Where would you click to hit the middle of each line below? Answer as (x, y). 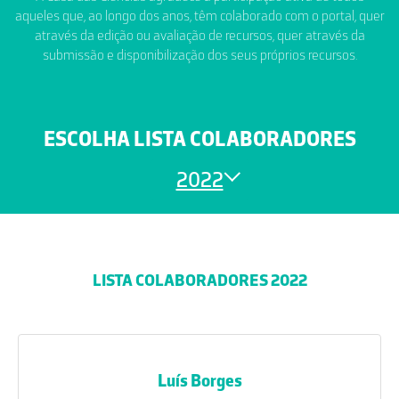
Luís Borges (199, 380)
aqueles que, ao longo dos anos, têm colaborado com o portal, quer (199, 16)
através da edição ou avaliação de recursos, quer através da (199, 35)
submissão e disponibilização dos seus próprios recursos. (199, 55)
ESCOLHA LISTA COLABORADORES (199, 138)
